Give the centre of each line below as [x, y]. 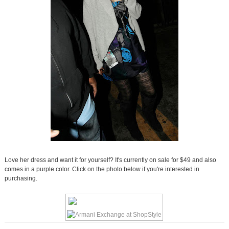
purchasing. [21, 179]
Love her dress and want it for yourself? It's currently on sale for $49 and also [110, 160]
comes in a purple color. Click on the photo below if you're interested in [102, 169]
